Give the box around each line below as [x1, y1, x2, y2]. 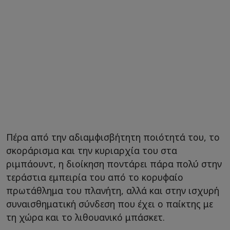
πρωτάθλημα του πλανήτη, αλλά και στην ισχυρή [6, 184, 219, 197]
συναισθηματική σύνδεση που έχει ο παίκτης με [6, 198, 213, 210]
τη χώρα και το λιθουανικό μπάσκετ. [6, 211, 165, 224]
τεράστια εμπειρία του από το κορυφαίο [6, 171, 183, 184]
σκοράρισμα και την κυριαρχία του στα [6, 144, 177, 157]
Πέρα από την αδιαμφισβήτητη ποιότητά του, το [6, 131, 220, 144]
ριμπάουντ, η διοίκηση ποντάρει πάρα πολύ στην [6, 158, 222, 170]
